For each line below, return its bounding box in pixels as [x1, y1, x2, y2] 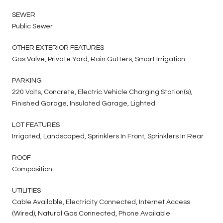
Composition [12, 165, 52, 173]
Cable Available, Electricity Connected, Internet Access [12, 198, 190, 206]
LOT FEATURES [12, 121, 60, 128]
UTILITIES [12, 187, 41, 194]
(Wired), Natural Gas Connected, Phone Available [12, 210, 170, 217]
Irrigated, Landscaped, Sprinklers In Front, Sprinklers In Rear [12, 132, 204, 140]
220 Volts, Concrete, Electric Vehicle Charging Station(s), [12, 88, 192, 96]
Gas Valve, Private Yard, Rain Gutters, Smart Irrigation [12, 55, 185, 63]
